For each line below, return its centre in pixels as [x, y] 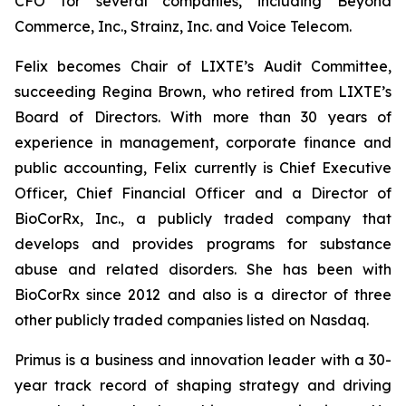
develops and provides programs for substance [203, 244]
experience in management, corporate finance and [203, 142]
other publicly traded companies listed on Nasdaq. [192, 320]
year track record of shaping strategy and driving [203, 385]
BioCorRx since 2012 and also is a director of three [203, 295]
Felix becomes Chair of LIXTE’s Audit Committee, [203, 66]
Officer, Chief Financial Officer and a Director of [203, 193]
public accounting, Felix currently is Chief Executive [203, 168]
